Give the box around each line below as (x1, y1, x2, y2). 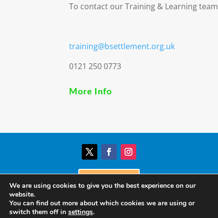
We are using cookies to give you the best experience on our (9, 181, 196, 190)
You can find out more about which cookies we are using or (9, 199, 195, 208)
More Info (69, 86, 112, 96)
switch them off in (9, 207, 68, 217)
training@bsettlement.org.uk (69, 41, 175, 52)
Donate (86, 174, 119, 187)
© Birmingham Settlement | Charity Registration (28, 206, 190, 215)
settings (68, 207, 93, 217)
